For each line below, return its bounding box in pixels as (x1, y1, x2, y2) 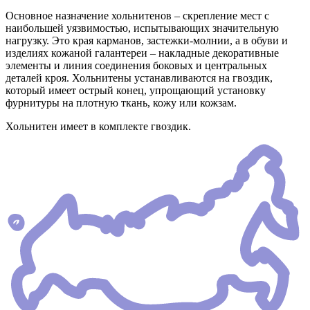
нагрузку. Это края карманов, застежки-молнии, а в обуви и (6, 35, 288, 47)
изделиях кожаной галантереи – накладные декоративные (6, 47, 279, 60)
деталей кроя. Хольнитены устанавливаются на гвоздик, (6, 72, 273, 84)
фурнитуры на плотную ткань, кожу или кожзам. (6, 97, 237, 109)
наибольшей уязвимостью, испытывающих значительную (6, 22, 279, 35)
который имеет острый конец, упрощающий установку (6, 84, 266, 97)
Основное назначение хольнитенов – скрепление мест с (6, 10, 269, 22)
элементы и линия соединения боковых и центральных (6, 60, 267, 72)
